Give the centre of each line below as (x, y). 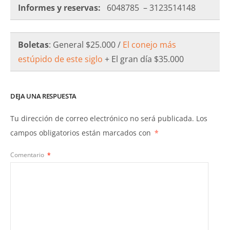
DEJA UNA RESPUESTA (44, 96)
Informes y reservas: (59, 7)
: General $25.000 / (86, 44)
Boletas (33, 44)
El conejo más (149, 44)
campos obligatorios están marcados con (82, 132)
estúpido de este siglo (60, 59)
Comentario (28, 155)
